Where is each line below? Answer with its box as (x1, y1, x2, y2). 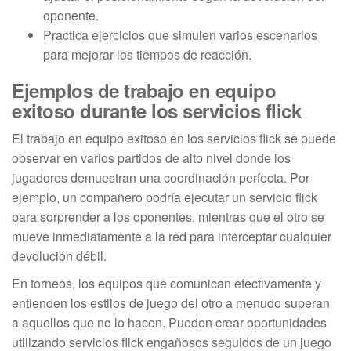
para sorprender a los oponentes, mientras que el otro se (12, 207, 324, 226)
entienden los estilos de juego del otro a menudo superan (12, 293, 330, 312)
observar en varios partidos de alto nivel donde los (12, 148, 291, 167)
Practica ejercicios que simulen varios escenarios (43, 25, 317, 44)
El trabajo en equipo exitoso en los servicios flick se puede (12, 128, 336, 147)
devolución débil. (12, 246, 107, 265)
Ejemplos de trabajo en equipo (12, 76, 277, 103)
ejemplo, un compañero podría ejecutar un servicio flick (12, 187, 317, 206)
